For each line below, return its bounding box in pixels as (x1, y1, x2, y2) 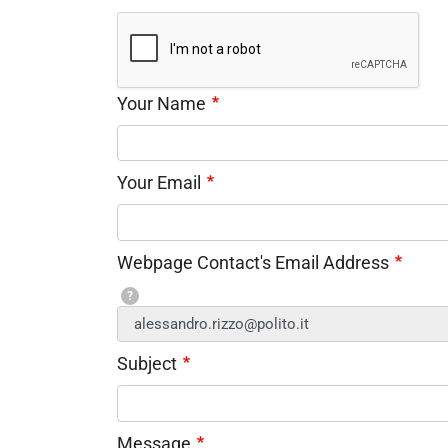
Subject (117, 353, 177, 375)
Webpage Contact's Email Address (117, 251, 389, 273)
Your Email (117, 172, 201, 194)
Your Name (117, 92, 206, 114)
